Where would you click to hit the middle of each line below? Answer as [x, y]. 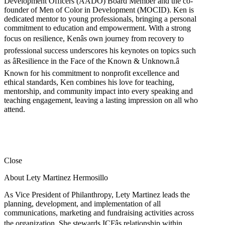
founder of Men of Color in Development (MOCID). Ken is [99, 10]
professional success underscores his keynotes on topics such [100, 50]
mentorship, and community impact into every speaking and [98, 91]
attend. [15, 109]
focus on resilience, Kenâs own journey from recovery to [94, 38]
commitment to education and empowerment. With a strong [97, 28]
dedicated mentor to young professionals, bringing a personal [100, 19]
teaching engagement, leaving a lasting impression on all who [101, 100]
